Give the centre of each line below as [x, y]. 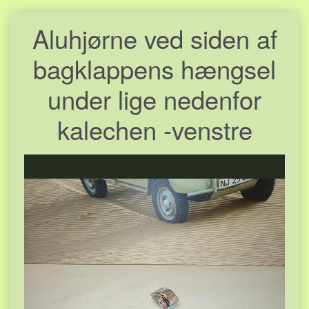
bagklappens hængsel [154, 68]
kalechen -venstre [154, 129]
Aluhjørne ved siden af [154, 38]
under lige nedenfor [154, 98]
